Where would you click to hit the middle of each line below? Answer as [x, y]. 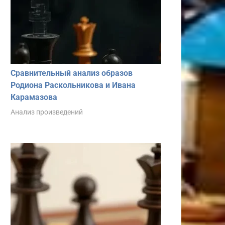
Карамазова [34, 97]
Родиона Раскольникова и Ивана [73, 85]
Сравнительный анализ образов [72, 73]
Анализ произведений [47, 112]
